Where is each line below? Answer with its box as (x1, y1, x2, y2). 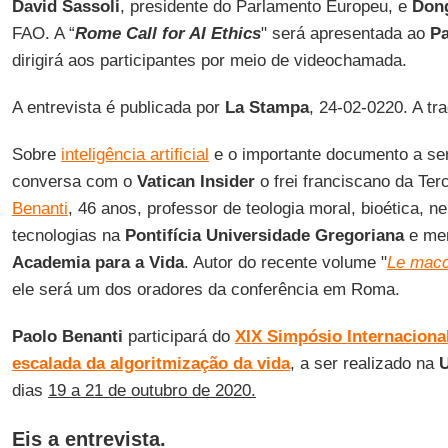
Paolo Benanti (11, 327, 123, 346)
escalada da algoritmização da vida (11, 354, 290, 373)
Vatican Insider (136, 172, 255, 191)
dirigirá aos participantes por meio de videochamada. (11, 51, 407, 70)
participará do (122, 327, 235, 346)
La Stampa (224, 98, 309, 117)
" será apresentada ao (260, 24, 430, 43)
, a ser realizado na (289, 354, 439, 373)
